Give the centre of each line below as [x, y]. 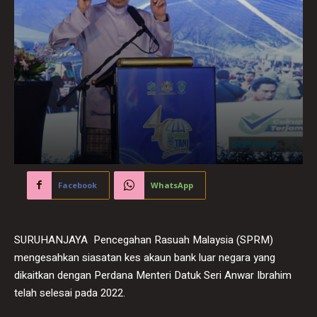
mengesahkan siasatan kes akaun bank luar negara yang [145, 257]
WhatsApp [172, 185]
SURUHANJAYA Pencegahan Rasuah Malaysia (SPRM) [144, 240]
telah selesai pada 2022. [70, 293]
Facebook [77, 185]
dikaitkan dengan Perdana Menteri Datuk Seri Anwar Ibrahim [153, 275]
